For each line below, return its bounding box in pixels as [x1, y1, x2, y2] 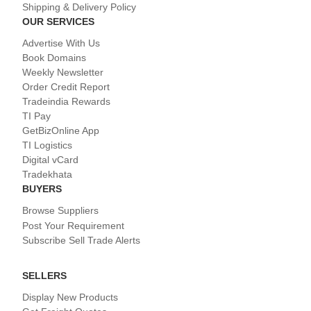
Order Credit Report [22, 81, 110, 92]
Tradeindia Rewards [22, 95, 110, 107]
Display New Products [22, 291, 118, 303]
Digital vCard [22, 153, 78, 165]
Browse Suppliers [22, 204, 99, 216]
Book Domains [22, 51, 86, 63]
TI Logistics [22, 139, 72, 151]
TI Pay [22, 110, 51, 121]
